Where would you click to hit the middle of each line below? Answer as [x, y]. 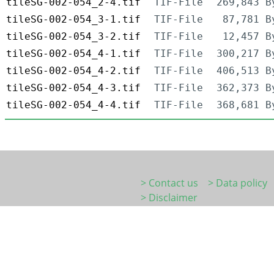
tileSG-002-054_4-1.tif [73, 54]
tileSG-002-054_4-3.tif [73, 88]
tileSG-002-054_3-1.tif [73, 20]
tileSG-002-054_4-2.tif [73, 71]
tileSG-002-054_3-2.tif [73, 37]
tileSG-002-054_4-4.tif [73, 105]
